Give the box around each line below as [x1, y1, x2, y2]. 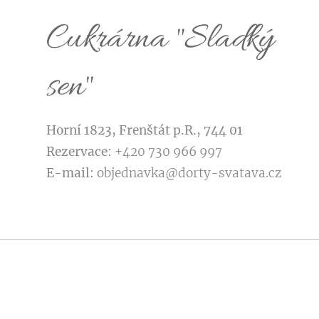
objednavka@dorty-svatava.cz [94, 164, 282, 181]
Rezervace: [46, 143, 115, 159]
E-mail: [46, 164, 95, 181]
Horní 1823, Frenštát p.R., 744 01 [46, 122, 244, 138]
